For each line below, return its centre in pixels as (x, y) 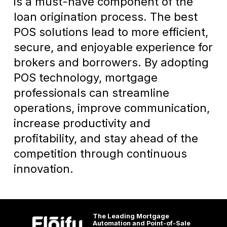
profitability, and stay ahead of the (106, 139)
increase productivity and (82, 123)
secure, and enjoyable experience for (113, 47)
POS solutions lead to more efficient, (111, 32)
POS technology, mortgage (85, 78)
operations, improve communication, (111, 108)
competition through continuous (100, 154)
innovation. (43, 169)
